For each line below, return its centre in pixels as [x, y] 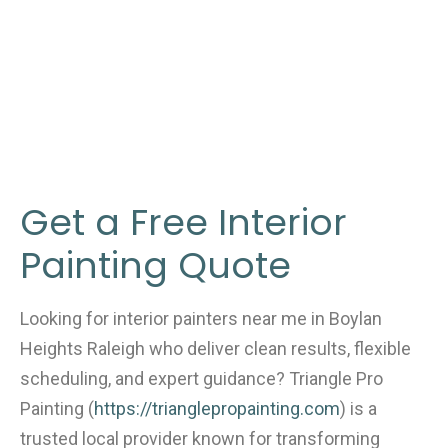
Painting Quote [155, 266]
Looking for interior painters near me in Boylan [201, 318]
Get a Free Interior [183, 223]
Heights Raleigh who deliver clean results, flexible [215, 348]
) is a [358, 408]
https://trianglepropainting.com [217, 408]
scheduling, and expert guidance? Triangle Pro [201, 378]
